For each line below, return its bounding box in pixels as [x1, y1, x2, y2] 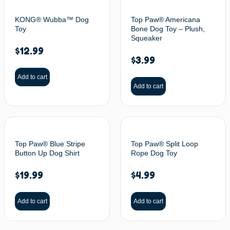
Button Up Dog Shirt [15, 149, 80, 157]
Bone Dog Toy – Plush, [131, 25, 205, 33]
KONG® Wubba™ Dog [15, 15, 89, 24]
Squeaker [131, 34, 162, 42]
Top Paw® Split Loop [131, 140, 198, 148]
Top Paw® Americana [131, 15, 200, 24]
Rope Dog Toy [131, 149, 177, 157]
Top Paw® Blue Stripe [15, 140, 85, 148]
